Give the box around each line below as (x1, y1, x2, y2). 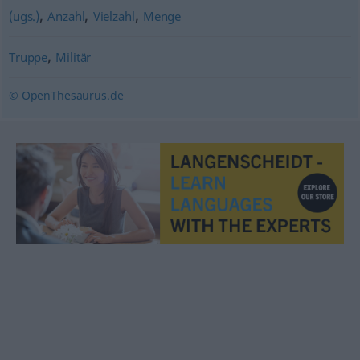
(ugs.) (8, 8, 40, 24)
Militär (55, 49, 92, 65)
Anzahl (47, 8, 85, 24)
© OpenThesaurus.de (8, 88, 124, 103)
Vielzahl (92, 8, 135, 24)
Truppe (8, 49, 48, 65)
